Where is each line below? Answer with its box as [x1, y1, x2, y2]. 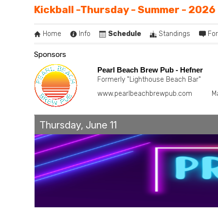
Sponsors [34, 50, 66, 59]
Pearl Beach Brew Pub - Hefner [97, 65, 203, 74]
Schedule [108, 30, 141, 38]
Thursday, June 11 [39, 119, 117, 131]
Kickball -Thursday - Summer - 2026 [34, 3, 216, 16]
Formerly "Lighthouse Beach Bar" [97, 75, 201, 84]
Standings [159, 30, 190, 38]
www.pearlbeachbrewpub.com [97, 89, 192, 98]
